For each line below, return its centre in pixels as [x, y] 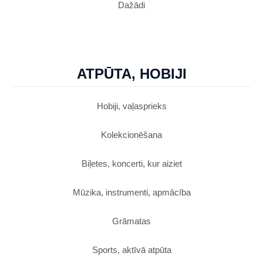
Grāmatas [131, 221]
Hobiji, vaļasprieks [131, 106]
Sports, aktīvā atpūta [131, 249]
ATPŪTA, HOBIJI [131, 73]
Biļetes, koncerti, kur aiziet [131, 163]
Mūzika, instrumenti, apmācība [131, 192]
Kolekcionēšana [131, 134]
